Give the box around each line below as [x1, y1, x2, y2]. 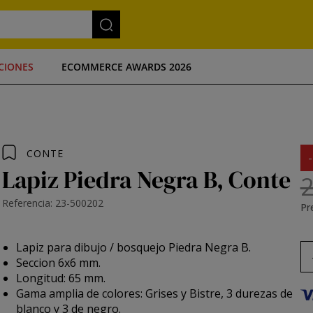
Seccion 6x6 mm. [16, 255, 101, 270]
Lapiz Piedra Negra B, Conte [2, 163, 291, 196]
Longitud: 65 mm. [16, 270, 106, 286]
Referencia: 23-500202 [2, 196, 104, 210]
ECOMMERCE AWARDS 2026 [61, 59, 191, 73]
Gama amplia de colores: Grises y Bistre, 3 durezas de [16, 286, 293, 301]
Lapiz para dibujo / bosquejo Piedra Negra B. [16, 240, 252, 255]
